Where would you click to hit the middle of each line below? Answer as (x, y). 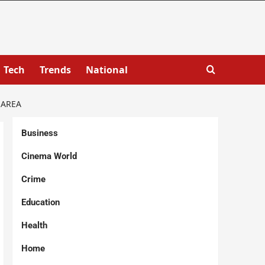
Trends (55, 70)
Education (40, 202)
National (106, 70)
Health (34, 225)
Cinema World (49, 156)
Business (39, 133)
